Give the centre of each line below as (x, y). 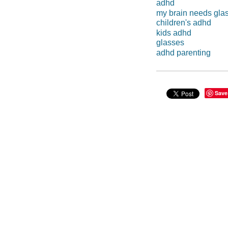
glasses (170, 43)
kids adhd (174, 33)
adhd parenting (183, 52)
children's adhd (183, 23)
